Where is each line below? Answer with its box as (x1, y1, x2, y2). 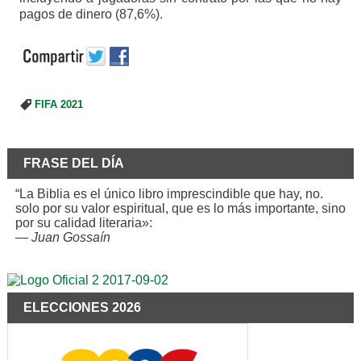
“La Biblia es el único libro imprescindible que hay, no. (15, 186, 323, 201)
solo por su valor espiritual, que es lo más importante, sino (15, 201, 346, 215)
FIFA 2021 (34, 98, 83, 110)
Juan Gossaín (31, 230, 110, 244)
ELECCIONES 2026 (23, 300, 141, 314)
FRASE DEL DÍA (23, 156, 124, 170)
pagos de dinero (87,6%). (19, 6, 163, 21)
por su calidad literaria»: (15, 215, 152, 230)
